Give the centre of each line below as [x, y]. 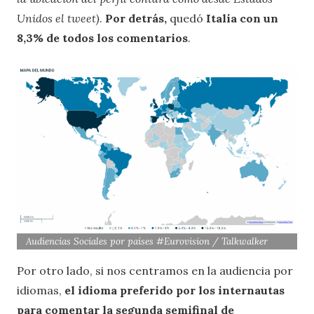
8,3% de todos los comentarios [102, 38]
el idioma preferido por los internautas [175, 291]
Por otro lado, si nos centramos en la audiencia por [155, 271]
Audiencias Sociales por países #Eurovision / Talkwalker [147, 242]
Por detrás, [136, 19]
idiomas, [41, 291]
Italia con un [242, 19]
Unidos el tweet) [58, 19]
